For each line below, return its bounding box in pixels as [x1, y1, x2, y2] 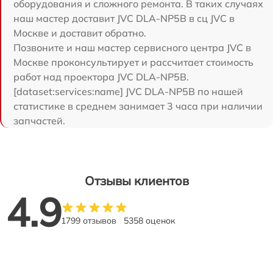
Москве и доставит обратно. [13, 27, 146, 39]
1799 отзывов [61, 215, 116, 226]
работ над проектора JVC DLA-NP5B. [13, 71, 189, 83]
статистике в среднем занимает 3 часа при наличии [13, 100, 263, 112]
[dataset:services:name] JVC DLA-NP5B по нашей [13, 85, 243, 97]
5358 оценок [124, 215, 175, 226]
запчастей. [13, 115, 65, 127]
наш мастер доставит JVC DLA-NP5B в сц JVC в [13, 12, 235, 24]
